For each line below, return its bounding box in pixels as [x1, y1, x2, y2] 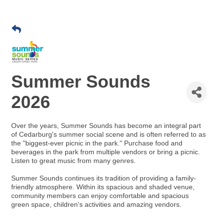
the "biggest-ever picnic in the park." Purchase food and [11, 139, 182, 147]
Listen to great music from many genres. [11, 157, 138, 164]
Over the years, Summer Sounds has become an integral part [11, 122, 201, 129]
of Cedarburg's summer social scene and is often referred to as [11, 130, 206, 138]
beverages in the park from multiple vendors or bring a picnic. [11, 148, 200, 156]
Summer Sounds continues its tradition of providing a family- [11, 174, 196, 182]
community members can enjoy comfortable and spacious [11, 192, 189, 200]
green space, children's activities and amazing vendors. [11, 200, 182, 208]
